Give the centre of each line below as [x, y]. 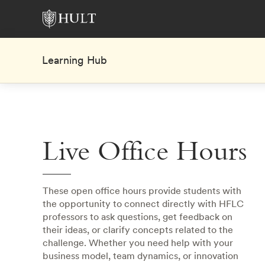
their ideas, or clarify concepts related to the [138, 230]
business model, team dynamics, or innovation [140, 256]
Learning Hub [75, 60]
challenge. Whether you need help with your [138, 243]
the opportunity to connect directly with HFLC [143, 203]
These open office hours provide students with [142, 190]
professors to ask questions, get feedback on [138, 216]
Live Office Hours [145, 153]
